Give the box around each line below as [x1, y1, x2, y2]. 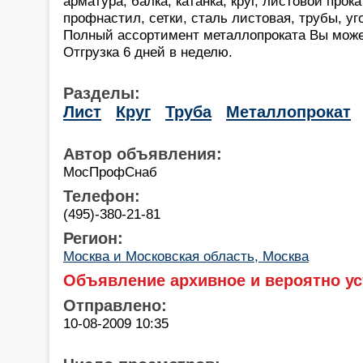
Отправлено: [63, 296, 167, 314]
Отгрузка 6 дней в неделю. [63, 43, 233, 60]
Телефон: [63, 186, 140, 205]
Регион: [63, 228, 123, 247]
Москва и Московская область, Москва [63, 247, 309, 264]
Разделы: [63, 83, 140, 102]
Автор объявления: [63, 144, 222, 163]
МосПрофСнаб [63, 163, 157, 180]
